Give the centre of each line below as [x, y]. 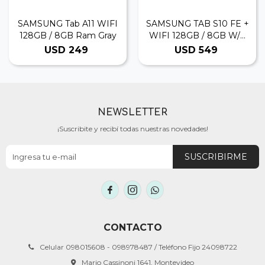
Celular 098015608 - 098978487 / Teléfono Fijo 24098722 [138, 247]
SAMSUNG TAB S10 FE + [197, 24]
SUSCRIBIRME [216, 157]
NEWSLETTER [132, 112]
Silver [197, 47]
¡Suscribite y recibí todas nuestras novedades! [132, 129]
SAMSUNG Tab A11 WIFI [68, 24]
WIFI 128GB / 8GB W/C [197, 35]
